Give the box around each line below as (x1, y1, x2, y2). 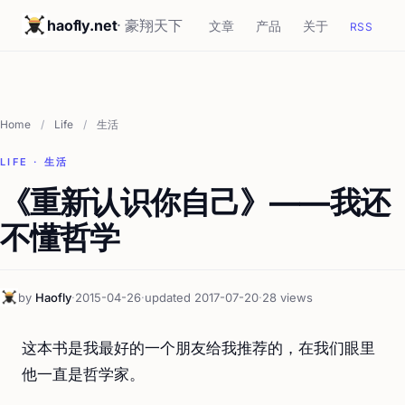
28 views (262, 290, 313, 305)
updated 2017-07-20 (145, 290, 259, 305)
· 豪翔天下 (117, 16, 183, 34)
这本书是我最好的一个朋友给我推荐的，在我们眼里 (22, 339, 375, 357)
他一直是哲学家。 (22, 365, 145, 383)
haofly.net (47, 16, 118, 34)
